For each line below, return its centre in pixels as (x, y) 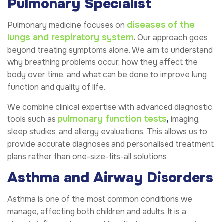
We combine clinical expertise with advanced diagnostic (110, 107)
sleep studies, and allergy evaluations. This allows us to (107, 132)
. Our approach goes (171, 38)
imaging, (184, 119)
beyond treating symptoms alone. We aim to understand (110, 50)
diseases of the (161, 25)
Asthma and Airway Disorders (110, 178)
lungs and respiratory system (71, 37)
